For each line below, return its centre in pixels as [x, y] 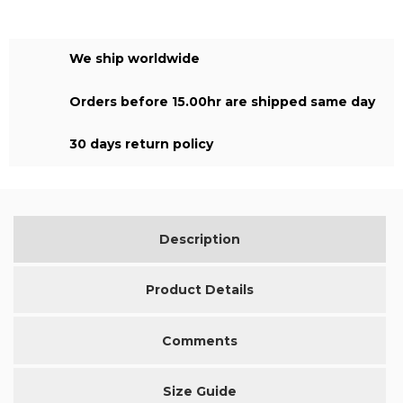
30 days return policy [141, 143]
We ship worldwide [134, 59]
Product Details [200, 290]
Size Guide [200, 391]
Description [200, 239]
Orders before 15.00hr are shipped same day [222, 101]
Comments [200, 340]
